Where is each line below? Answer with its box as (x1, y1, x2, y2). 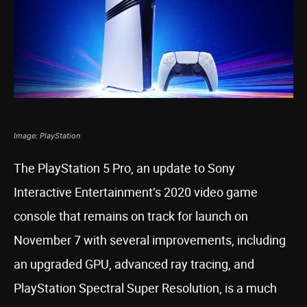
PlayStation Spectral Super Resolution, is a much (14, 280, 277, 296)
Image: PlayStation (14, 131, 80, 140)
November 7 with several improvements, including (14, 232, 286, 248)
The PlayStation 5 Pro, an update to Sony (14, 160, 235, 176)
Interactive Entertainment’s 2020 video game (14, 184, 258, 200)
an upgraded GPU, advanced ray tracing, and (14, 256, 254, 272)
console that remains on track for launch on (14, 208, 248, 224)
